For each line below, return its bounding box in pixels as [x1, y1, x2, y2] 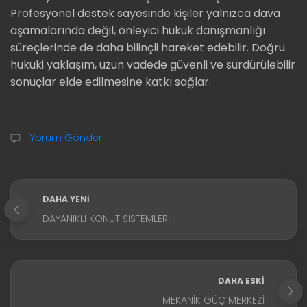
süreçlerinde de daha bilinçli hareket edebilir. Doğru [10, 40, 285, 56]
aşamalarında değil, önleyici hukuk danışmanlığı [10, 23, 265, 39]
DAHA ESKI [218, 275, 265, 287]
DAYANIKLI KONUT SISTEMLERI [42, 212, 170, 226]
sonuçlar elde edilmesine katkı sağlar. [10, 74, 211, 90]
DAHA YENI [42, 193, 90, 206]
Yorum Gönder [27, 131, 102, 145]
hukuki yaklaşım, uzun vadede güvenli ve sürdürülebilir [10, 57, 295, 73]
